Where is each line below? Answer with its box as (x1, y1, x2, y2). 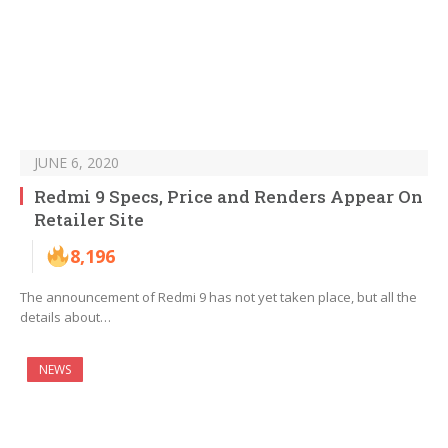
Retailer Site (34, 208, 144, 232)
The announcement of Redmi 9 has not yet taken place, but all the (20, 288, 417, 307)
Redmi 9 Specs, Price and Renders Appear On (34, 185, 423, 209)
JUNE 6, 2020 (34, 153, 119, 173)
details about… (20, 308, 111, 327)
